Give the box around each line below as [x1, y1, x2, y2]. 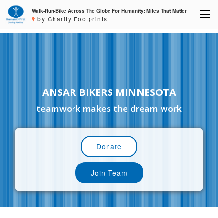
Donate [96, 142, 122, 152]
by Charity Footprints [35, 15, 108, 23]
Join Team [91, 168, 127, 178]
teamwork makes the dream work [36, 103, 182, 115]
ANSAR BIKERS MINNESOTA [42, 86, 176, 99]
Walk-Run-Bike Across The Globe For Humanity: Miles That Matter [32, 7, 187, 14]
